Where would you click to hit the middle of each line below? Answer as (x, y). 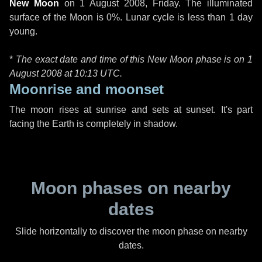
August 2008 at (42, 73)
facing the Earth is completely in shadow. (94, 124)
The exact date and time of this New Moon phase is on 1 (134, 59)
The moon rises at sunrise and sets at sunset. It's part (131, 110)
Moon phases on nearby (131, 188)
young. (23, 31)
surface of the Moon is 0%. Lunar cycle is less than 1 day (131, 17)
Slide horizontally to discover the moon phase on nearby (131, 231)
